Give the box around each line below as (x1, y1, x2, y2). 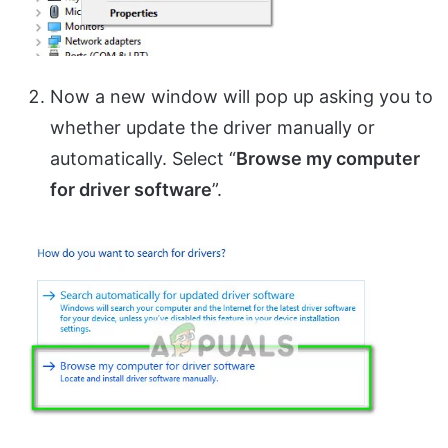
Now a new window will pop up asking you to (50, 85, 433, 107)
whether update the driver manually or (50, 116, 375, 138)
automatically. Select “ (50, 147, 236, 169)
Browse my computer (236, 147, 420, 169)
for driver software (50, 178, 212, 200)
